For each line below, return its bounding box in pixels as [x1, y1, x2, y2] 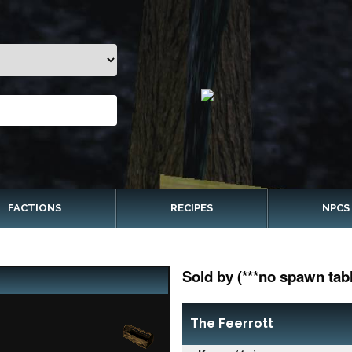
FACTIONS [8, 202, 62, 214]
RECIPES [170, 202, 213, 214]
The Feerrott [190, 315, 273, 331]
